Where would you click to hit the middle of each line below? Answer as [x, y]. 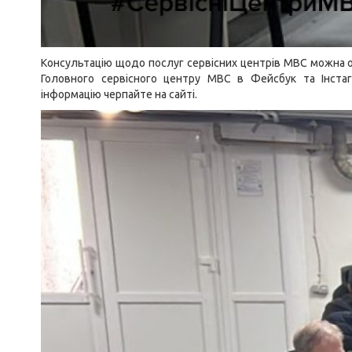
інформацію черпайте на [105, 94]
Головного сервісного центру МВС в [146, 79]
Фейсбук [274, 79]
